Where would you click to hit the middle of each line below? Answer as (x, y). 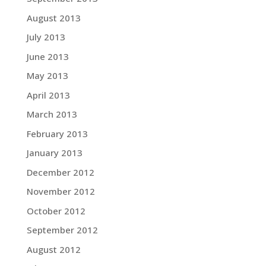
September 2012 (62, 230)
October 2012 (56, 210)
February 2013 (57, 133)
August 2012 (53, 249)
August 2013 (53, 18)
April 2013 (48, 95)
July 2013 (46, 37)
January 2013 (54, 153)
